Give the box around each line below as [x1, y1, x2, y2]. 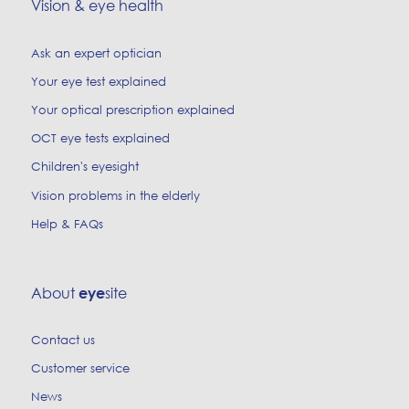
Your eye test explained [30, 73, 166, 89]
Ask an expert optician [30, 45, 162, 61]
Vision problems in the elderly [30, 187, 200, 204]
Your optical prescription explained [30, 102, 235, 119]
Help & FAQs [30, 215, 103, 232]
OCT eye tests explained [30, 131, 170, 147]
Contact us [30, 331, 95, 348]
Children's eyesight [30, 159, 139, 175]
